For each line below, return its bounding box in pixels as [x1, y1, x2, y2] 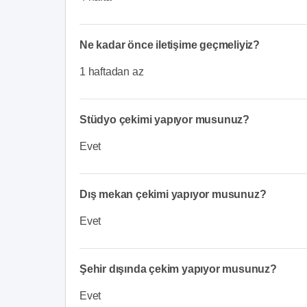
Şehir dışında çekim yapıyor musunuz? [79, 262, 277, 275]
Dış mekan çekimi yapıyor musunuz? [79, 188, 267, 200]
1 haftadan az [79, 65, 144, 77]
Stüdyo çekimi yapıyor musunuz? [79, 113, 249, 125]
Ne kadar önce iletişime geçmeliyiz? [79, 38, 260, 51]
